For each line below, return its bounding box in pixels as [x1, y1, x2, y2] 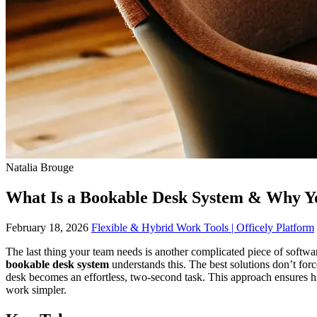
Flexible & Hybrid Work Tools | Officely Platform [91, 221, 314, 234]
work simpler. [6, 283, 67, 296]
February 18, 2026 [6, 221, 88, 234]
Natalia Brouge [6, 161, 74, 173]
